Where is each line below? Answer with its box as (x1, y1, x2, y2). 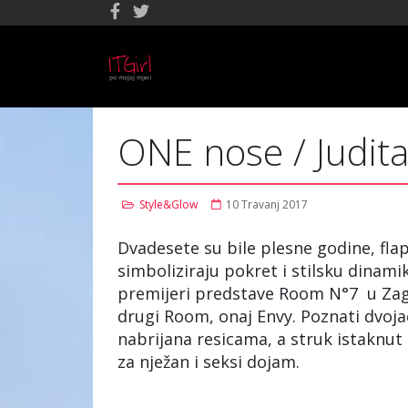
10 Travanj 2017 (226, 197, 308, 212)
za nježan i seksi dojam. (117, 351, 304, 372)
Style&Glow (139, 197, 198, 212)
